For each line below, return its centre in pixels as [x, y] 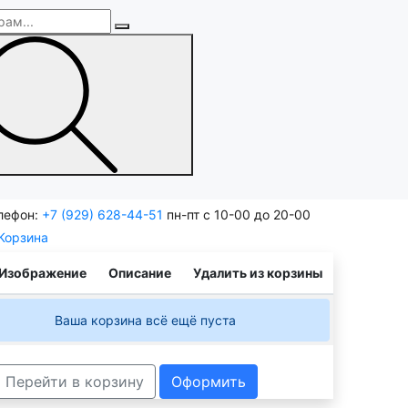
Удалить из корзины [258, 272]
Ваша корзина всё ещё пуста [145, 320]
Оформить [209, 381]
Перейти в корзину [75, 381]
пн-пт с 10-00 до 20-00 [239, 214]
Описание [140, 272]
